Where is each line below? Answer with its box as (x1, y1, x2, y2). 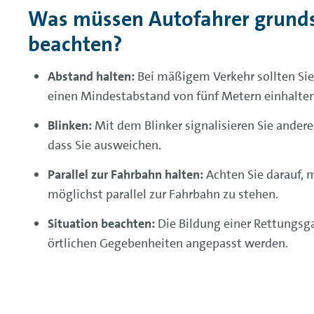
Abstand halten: (48, 67, 135, 85)
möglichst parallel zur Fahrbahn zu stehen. (48, 185, 278, 203)
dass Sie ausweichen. (48, 136, 161, 153)
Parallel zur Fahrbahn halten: (48, 165, 203, 183)
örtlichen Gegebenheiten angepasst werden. (48, 234, 288, 252)
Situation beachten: (48, 214, 155, 232)
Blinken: (48, 116, 92, 134)
